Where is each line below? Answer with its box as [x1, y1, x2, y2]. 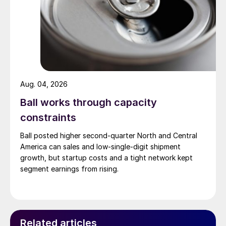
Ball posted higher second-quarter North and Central [20, 131, 197, 140]
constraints [20, 111, 76, 124]
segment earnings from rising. [20, 164, 119, 174]
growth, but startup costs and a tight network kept [20, 153, 193, 162]
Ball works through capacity [20, 96, 157, 109]
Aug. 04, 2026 [20, 80, 68, 89]
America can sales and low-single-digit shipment [20, 142, 181, 151]
